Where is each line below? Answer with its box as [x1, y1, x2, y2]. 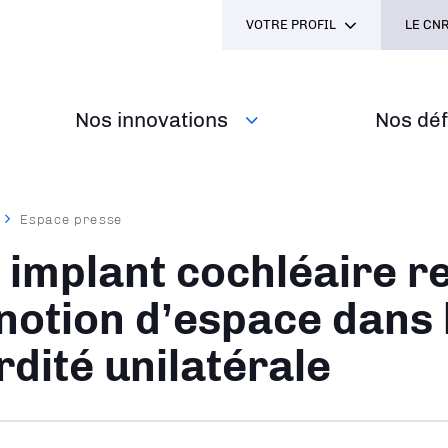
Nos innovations [75, 107, 229, 132]
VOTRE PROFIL [246, 17, 336, 32]
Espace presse [20, 211, 124, 227]
